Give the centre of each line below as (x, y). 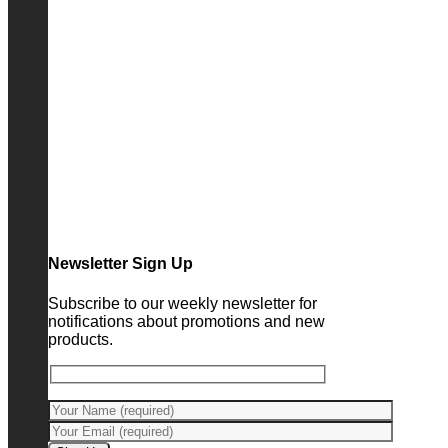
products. (80, 339)
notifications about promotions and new (186, 321)
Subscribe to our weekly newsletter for (182, 303)
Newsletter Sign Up (120, 264)
